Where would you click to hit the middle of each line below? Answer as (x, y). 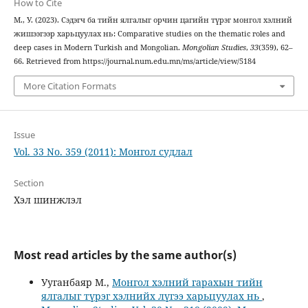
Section (29, 183)
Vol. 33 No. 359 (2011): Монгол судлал (103, 151)
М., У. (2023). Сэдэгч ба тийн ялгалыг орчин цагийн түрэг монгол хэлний (153, 20)
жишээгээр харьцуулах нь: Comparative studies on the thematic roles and (149, 34)
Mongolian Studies (214, 48)
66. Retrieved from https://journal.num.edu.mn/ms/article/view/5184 (134, 62)
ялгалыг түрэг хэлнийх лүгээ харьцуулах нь (151, 296)
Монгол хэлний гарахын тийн (187, 282)
